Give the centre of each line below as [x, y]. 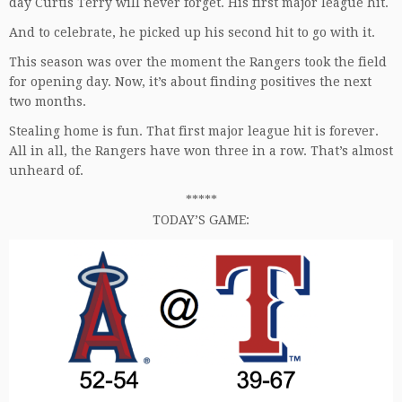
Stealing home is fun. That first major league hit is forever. [194, 131]
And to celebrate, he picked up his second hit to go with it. [192, 32]
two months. [48, 101]
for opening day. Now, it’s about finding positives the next [190, 81]
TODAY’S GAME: [201, 219]
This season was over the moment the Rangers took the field [198, 61]
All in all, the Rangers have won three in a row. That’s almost [201, 150]
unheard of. [46, 170]
